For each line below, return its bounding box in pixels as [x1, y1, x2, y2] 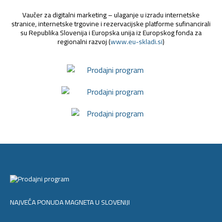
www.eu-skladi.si [111, 35, 163, 48]
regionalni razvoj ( [57, 35, 111, 48]
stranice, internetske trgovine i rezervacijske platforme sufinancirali [11, 17, 211, 30]
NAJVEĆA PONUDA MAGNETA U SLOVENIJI [10, 195, 130, 209]
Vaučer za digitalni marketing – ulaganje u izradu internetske [22, 8, 200, 21]
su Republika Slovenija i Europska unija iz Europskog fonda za [20, 26, 202, 39]
